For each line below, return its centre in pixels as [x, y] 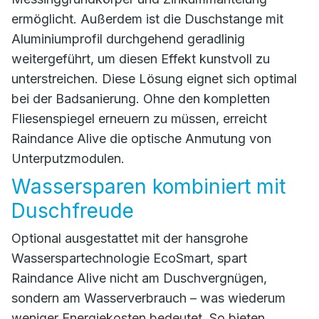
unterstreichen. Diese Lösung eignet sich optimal [154, 79]
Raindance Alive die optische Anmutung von [141, 138]
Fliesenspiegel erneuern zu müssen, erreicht [139, 119]
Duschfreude [74, 211]
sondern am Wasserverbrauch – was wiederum [148, 298]
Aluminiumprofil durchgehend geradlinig [128, 39]
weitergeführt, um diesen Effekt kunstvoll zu [141, 59]
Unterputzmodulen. [68, 158]
